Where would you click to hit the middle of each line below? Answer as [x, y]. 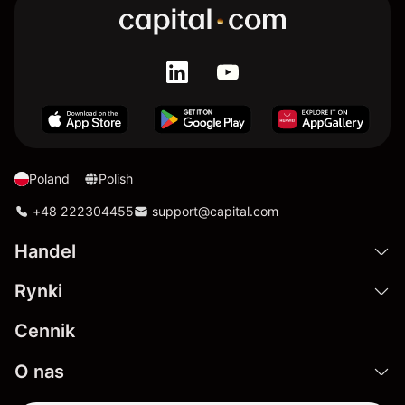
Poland [49, 178]
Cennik [45, 330]
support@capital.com [215, 211]
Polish [116, 178]
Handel [45, 251]
